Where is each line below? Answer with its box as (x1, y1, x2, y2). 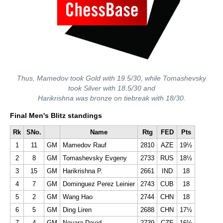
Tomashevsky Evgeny (63, 154, 127, 162)
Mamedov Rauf (63, 141, 107, 149)
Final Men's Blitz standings (10, 111, 102, 119)
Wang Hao (63, 193, 93, 201)
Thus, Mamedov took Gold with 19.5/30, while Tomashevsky (17, 74, 206, 82)
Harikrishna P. (63, 167, 103, 175)
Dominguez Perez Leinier (63, 180, 135, 188)
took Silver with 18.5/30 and (68, 84, 155, 92)
